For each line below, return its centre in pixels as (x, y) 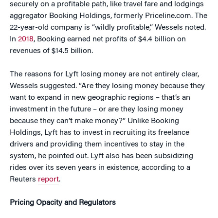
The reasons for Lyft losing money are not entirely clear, (104, 75)
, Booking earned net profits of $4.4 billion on (110, 40)
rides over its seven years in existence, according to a (100, 168)
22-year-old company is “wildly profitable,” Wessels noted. (108, 28)
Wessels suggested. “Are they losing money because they (107, 86)
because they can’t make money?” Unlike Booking (94, 121)
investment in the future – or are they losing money (97, 110)
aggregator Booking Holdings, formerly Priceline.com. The (109, 16)
